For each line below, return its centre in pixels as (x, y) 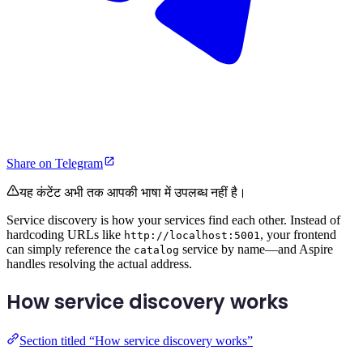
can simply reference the (70, 250)
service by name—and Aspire (256, 250)
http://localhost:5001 (192, 236)
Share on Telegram (55, 164)
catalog (156, 250)
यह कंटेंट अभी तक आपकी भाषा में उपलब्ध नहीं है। (133, 193)
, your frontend (298, 235)
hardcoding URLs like (65, 235)
